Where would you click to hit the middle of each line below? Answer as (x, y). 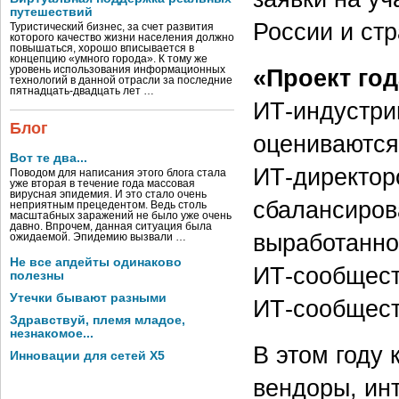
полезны (37, 276)
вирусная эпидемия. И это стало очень (108, 194)
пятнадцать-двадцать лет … (82, 91)
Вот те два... (49, 158)
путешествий (51, 12)
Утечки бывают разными (88, 298)
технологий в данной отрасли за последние (121, 80)
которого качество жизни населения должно (122, 37)
